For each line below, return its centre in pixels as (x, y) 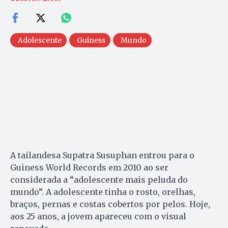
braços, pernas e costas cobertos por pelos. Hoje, (110, 204)
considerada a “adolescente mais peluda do (99, 180)
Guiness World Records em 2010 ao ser (89, 168)
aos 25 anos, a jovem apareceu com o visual (98, 217)
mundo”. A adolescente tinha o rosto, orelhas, (103, 192)
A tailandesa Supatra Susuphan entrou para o (102, 155)
